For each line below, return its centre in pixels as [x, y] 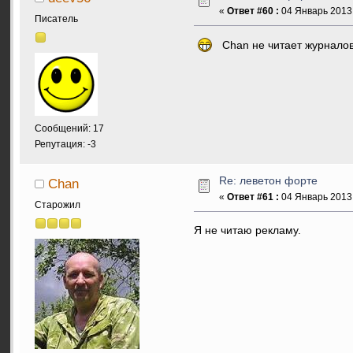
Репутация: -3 [65, 144]
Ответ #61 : [253, 197]
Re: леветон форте [269, 180]
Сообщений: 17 [69, 128]
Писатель [56, 19]
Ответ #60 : [253, 11]
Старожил [58, 204]
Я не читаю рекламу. [247, 230]
